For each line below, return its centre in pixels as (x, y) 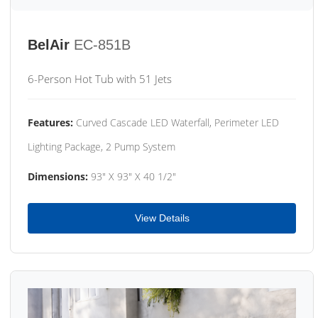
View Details (162, 218)
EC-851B (102, 45)
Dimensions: (58, 177)
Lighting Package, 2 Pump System (102, 147)
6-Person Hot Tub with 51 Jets (100, 79)
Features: (50, 123)
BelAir (49, 45)
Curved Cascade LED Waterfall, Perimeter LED (176, 123)
